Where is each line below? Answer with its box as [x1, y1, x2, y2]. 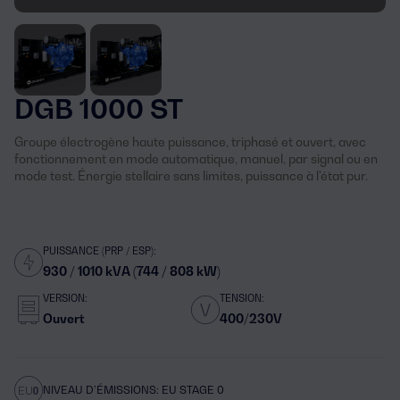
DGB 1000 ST [14, 93, 183, 125]
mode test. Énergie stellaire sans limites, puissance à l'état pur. [14, 168, 368, 183]
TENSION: [220, 292, 264, 304]
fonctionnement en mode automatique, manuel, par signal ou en [14, 151, 378, 166]
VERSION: [43, 292, 87, 304]
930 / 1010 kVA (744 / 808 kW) [43, 263, 221, 279]
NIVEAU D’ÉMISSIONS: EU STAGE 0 [43, 383, 224, 396]
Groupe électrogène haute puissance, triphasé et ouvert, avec [14, 134, 366, 149]
